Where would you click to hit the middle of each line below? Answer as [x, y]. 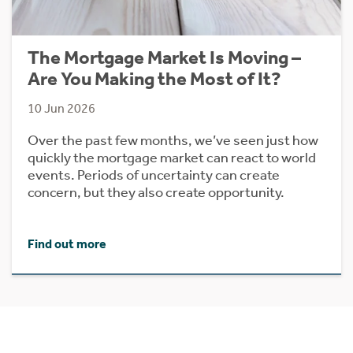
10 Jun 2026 [61, 109]
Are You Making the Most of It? [154, 79]
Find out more [67, 244]
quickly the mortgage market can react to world [172, 158]
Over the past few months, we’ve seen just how [173, 141]
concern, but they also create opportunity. [156, 193]
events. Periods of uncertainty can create [154, 175]
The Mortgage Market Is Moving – [164, 58]
